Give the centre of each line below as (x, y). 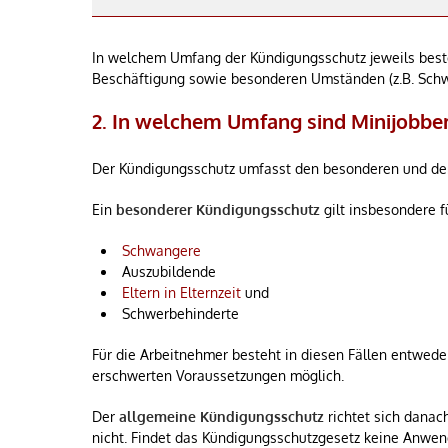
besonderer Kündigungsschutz (218, 209)
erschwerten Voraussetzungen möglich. (218, 375)
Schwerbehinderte (180, 313)
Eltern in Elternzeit (181, 292)
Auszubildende (169, 271)
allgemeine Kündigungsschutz (221, 416)
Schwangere (161, 250)
